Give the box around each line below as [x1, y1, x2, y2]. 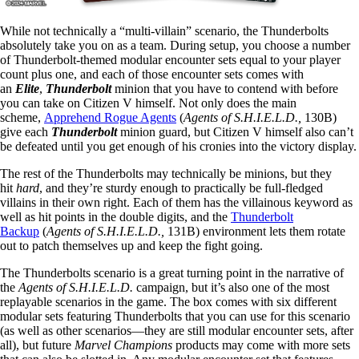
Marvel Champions [75, 338, 172, 353]
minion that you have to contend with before [111, 82, 338, 96]
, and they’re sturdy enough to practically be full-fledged [39, 181, 323, 196]
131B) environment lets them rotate [164, 224, 345, 239]
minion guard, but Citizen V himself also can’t [117, 125, 353, 139]
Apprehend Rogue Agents [44, 111, 176, 125]
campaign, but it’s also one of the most [136, 280, 329, 295]
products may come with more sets [172, 338, 350, 353]
